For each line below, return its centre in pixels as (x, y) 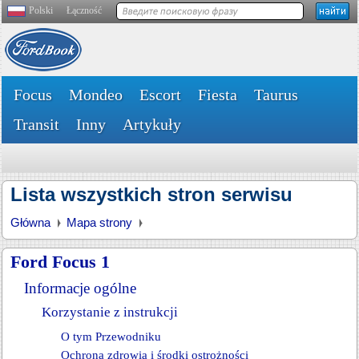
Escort (160, 95)
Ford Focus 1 (60, 262)
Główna (30, 222)
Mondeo (96, 95)
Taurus (276, 95)
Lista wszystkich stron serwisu (151, 194)
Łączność (84, 10)
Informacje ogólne (80, 288)
